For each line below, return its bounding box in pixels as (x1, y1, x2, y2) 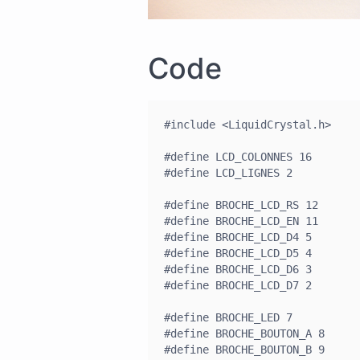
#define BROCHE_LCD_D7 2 (164, 278, 312, 292)
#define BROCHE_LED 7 (164, 310, 292, 324)
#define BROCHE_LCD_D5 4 (164, 246, 312, 260)
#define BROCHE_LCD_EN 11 (164, 214, 318, 227)
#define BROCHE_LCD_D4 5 (164, 230, 312, 243)
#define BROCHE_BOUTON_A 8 (164, 326, 325, 340)
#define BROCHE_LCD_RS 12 (164, 198, 318, 211)
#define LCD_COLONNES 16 (164, 149, 312, 163)
